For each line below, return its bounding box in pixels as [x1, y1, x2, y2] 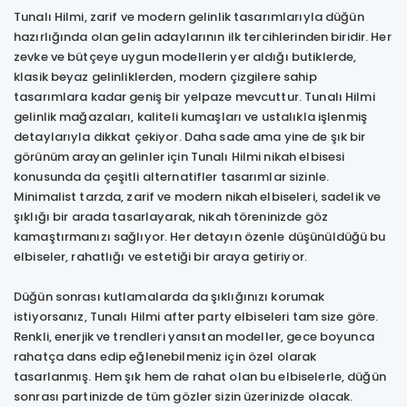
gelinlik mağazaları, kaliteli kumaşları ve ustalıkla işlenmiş [14, 107, 367, 125]
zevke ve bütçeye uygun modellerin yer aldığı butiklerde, [14, 47, 357, 65]
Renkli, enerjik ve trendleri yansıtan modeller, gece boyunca [14, 327, 374, 345]
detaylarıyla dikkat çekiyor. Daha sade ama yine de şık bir [14, 127, 366, 145]
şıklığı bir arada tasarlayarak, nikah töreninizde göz [14, 207, 328, 225]
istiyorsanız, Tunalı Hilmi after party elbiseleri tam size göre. [14, 307, 379, 325]
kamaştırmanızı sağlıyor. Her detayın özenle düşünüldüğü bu [14, 227, 386, 245]
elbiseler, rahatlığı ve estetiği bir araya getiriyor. [14, 247, 307, 265]
